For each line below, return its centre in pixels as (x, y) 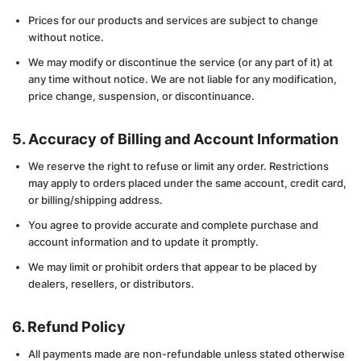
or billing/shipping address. (95, 200)
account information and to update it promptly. (143, 242)
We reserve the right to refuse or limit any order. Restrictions (178, 166)
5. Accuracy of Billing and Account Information (175, 139)
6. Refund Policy (69, 327)
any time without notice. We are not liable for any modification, (183, 79)
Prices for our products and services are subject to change (173, 20)
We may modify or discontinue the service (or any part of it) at (180, 62)
